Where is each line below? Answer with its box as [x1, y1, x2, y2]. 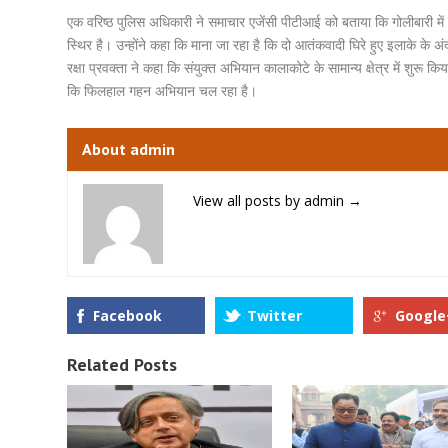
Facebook [93, 306, 162, 325]
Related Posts [67, 353, 177, 376]
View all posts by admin [193, 191, 348, 210]
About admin [82, 139, 175, 159]
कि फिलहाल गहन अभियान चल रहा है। [67, 81, 257, 100]
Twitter [247, 306, 302, 325]
